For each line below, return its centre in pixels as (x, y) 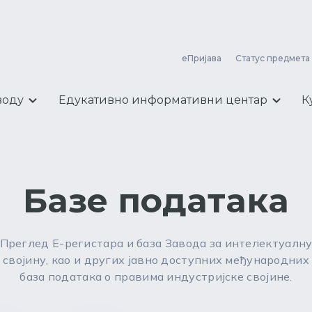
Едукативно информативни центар (163, 100)
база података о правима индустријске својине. (156, 276)
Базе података (156, 201)
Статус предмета (273, 58)
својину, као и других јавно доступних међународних (156, 260)
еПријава (202, 58)
